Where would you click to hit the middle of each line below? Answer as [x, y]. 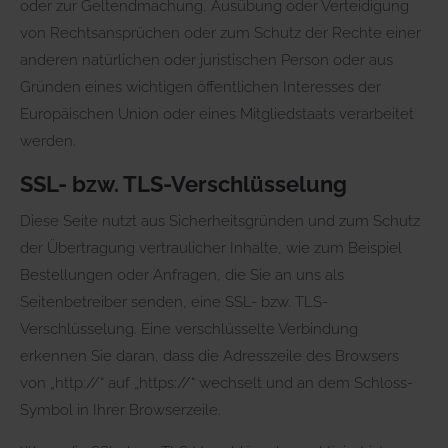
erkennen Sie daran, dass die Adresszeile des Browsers [209, 355]
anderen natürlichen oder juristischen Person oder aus [206, 59]
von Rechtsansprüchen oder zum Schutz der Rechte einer [220, 32]
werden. [48, 140]
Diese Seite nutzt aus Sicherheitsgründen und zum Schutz [220, 220]
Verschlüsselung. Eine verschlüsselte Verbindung [189, 328]
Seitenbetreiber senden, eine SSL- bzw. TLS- [174, 301]
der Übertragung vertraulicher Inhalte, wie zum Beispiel [211, 247]
